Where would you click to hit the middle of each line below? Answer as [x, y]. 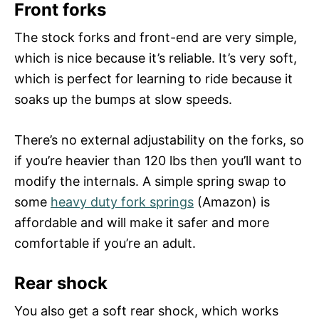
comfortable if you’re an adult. [105, 243]
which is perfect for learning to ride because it [153, 78]
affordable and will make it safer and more [142, 222]
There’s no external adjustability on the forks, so [159, 140]
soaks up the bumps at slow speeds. [123, 99]
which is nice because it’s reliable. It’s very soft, [156, 58]
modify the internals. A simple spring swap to [150, 181]
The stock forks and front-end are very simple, [156, 37]
